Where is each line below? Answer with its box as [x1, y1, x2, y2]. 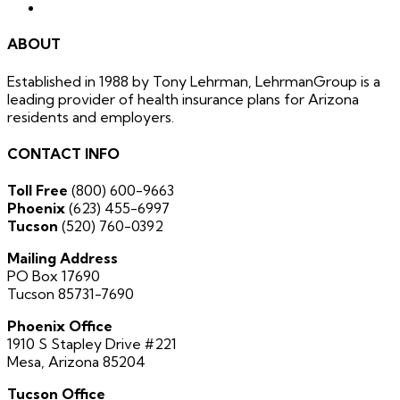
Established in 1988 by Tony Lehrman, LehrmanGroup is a [7, 71, 380, 90]
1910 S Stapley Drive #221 [7, 335, 177, 354]
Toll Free [7, 181, 68, 200]
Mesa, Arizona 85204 [7, 353, 146, 371]
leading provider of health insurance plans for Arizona [7, 89, 359, 108]
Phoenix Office [7, 317, 112, 336]
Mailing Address [7, 249, 118, 268]
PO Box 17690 [7, 267, 100, 286]
